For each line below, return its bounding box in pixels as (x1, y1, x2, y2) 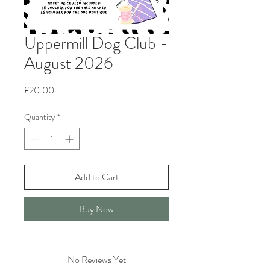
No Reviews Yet (67, 253, 126, 266)
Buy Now (79, 202, 114, 216)
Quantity (24, 111, 55, 123)
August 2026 (24, 51, 113, 75)
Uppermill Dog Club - (24, 31, 168, 55)
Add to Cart (74, 170, 119, 184)
